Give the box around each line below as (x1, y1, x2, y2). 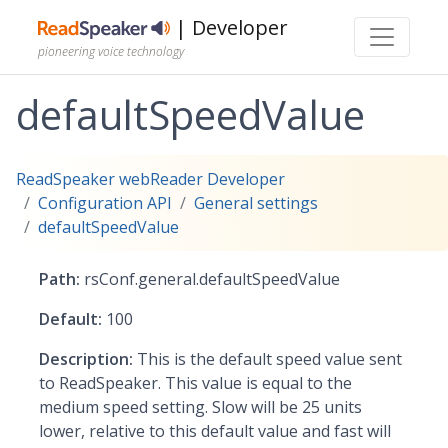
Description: (39, 348, 133, 370)
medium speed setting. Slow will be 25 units (39, 396, 362, 418)
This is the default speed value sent (133, 348, 402, 370)
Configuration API (38, 192, 172, 214)
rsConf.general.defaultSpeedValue (80, 268, 340, 290)
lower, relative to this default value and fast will (39, 420, 391, 442)
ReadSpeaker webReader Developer (16, 168, 285, 190)
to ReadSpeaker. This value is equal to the (39, 372, 352, 394)
